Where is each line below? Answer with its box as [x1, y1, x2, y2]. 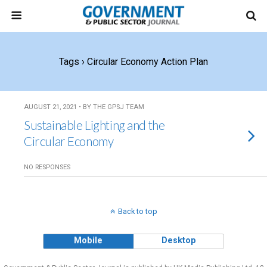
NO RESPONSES [24, 163, 70, 171]
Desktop [161, 235, 196, 246]
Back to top [117, 207, 157, 216]
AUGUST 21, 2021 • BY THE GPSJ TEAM [24, 103, 144, 111]
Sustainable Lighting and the [24, 117, 165, 132]
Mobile [74, 235, 103, 246]
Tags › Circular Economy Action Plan [59, 56, 208, 67]
